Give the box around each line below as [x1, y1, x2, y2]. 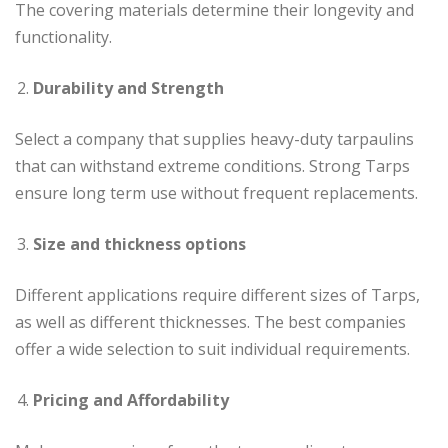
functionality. [15, 26, 112, 49]
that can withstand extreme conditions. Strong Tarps [15, 155, 410, 178]
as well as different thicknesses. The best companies [15, 311, 406, 334]
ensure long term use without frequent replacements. [15, 182, 418, 205]
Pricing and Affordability [33, 389, 229, 412]
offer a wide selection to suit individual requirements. [15, 338, 410, 361]
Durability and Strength [33, 77, 224, 100]
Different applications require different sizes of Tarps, [15, 284, 420, 307]
